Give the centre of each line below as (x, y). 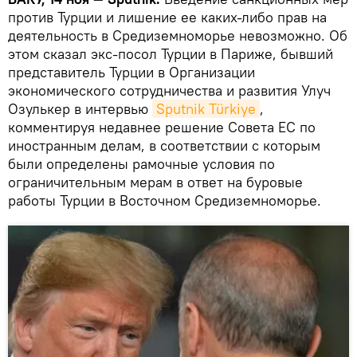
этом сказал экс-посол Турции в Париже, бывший (171, 54)
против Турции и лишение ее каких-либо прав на (167, 18)
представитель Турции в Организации (131, 73)
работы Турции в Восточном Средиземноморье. (165, 201)
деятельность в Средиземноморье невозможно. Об (178, 36)
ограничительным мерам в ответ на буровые (155, 182)
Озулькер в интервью (80, 109)
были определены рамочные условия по (141, 164)
